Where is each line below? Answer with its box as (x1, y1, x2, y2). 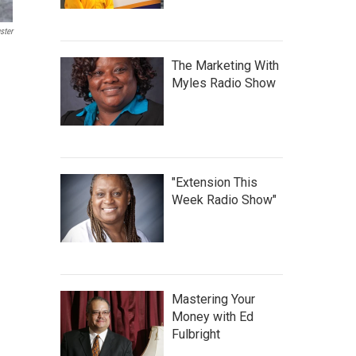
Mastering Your (172, 292, 255, 307)
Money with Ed (172, 309, 253, 324)
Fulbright (172, 327, 220, 342)
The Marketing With (172, 58, 279, 73)
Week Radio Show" (172, 192, 277, 207)
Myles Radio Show (172, 75, 276, 91)
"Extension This (172, 175, 257, 190)
